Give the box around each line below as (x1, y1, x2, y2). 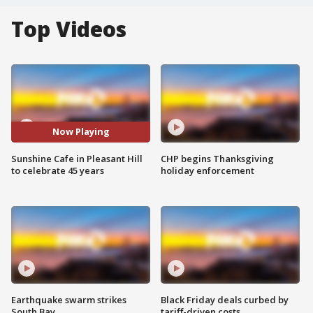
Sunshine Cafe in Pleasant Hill (11, 152, 143, 165)
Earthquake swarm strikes (11, 293, 126, 307)
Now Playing (52, 125, 110, 138)
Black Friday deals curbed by (161, 293, 289, 307)
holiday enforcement (161, 163, 254, 177)
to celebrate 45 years (11, 163, 104, 177)
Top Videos (11, 15, 126, 43)
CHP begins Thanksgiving (161, 152, 274, 165)
